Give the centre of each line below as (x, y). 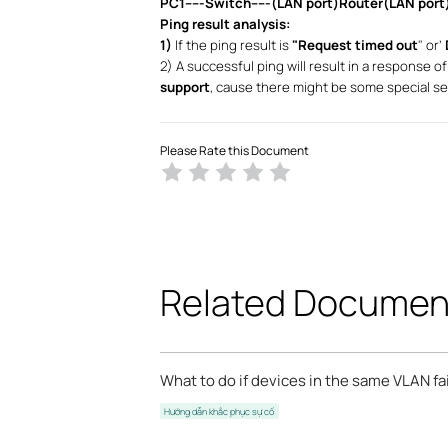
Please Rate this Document (234, 150)
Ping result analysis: (225, 24)
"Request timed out (354, 45)
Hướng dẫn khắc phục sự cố (219, 410)
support (184, 87)
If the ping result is (233, 45)
